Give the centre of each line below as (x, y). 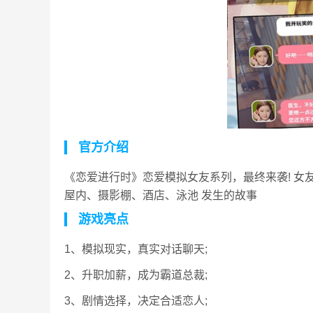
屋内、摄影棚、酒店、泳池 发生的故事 (161, 195)
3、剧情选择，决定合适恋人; (136, 301)
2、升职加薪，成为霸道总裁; (136, 275)
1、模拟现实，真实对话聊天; (136, 249)
